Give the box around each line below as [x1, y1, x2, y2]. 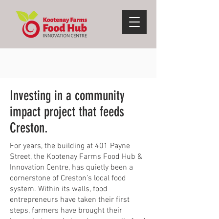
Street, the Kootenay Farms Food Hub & [10, 152, 142, 162]
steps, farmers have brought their [10, 206, 122, 216]
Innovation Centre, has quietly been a [10, 163, 133, 173]
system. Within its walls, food [10, 184, 108, 194]
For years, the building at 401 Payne [10, 141, 130, 151]
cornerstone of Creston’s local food [10, 174, 126, 183]
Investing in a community [10, 88, 125, 104]
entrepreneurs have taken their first [10, 195, 130, 205]
